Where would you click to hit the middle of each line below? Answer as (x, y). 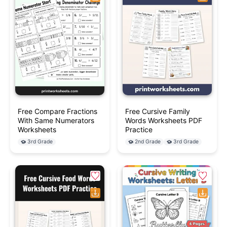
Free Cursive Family (158, 111)
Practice (139, 130)
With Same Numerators (56, 121)
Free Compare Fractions (58, 111)
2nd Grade (148, 142)
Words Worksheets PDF (164, 121)
